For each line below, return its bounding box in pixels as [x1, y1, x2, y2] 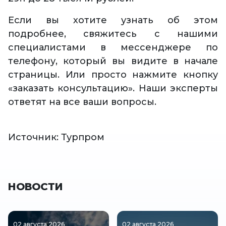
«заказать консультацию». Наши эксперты [8, 83, 218, 94]
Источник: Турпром [8, 132, 104, 143]
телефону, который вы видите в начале [8, 55, 218, 67]
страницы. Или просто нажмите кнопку [8, 69, 218, 81]
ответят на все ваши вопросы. [8, 96, 156, 108]
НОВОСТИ [8, 181, 63, 193]
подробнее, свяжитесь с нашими [8, 28, 218, 40]
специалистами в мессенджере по [8, 42, 218, 53]
